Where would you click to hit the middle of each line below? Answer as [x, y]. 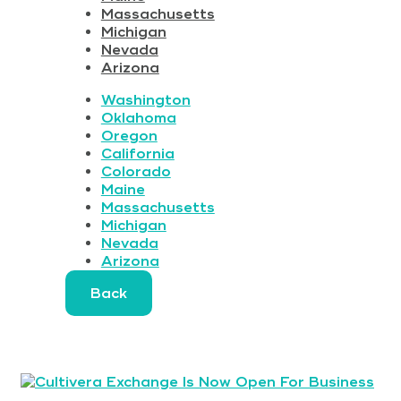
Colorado [136, 171]
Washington [145, 100]
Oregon [129, 136]
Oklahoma [138, 118]
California [137, 154]
